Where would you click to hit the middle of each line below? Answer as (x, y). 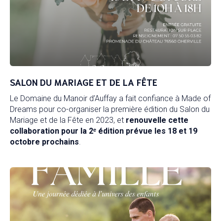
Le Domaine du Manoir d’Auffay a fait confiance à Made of (110, 98)
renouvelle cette (157, 120)
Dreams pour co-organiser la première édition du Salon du (110, 109)
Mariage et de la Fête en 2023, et (68, 120)
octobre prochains (44, 142)
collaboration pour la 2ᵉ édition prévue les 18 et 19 (104, 131)
